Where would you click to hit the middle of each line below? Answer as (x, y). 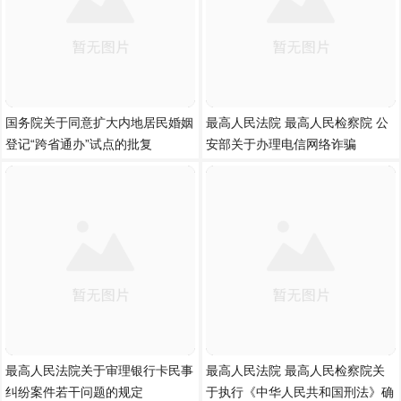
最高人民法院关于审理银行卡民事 (99, 371)
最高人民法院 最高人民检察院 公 (297, 123)
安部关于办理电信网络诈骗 (281, 144)
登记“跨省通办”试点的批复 (79, 144)
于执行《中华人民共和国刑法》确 (300, 392)
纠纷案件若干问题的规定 (74, 392)
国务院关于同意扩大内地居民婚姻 (99, 123)
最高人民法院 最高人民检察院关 (295, 371)
